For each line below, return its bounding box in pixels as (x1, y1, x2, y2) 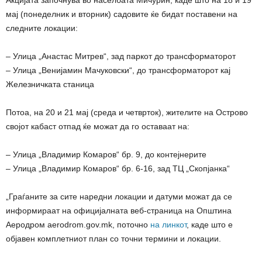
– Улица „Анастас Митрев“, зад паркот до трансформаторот (6, 51, 236, 61)
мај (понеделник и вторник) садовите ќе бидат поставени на (6, 9, 237, 19)
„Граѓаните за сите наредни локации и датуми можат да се (6, 192, 232, 202)
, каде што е (187, 220, 233, 230)
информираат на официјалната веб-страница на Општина (6, 206, 232, 216)
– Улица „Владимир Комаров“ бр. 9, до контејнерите (6, 150, 206, 160)
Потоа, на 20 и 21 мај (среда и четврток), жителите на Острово (6, 108, 248, 118)
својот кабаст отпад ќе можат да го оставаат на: (6, 122, 189, 132)
